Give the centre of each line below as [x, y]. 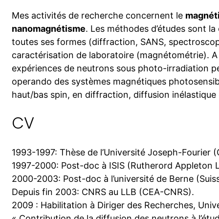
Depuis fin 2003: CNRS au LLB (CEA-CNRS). [103, 192]
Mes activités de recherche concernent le [99, 15]
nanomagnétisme [49, 28]
